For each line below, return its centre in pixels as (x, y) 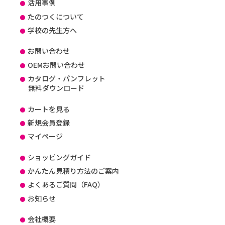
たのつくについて (56, 16)
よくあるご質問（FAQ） (66, 185)
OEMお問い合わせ (57, 65)
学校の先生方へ (52, 30)
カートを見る (49, 109)
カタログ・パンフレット (67, 79)
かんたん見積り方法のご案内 (74, 171)
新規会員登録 (49, 122)
